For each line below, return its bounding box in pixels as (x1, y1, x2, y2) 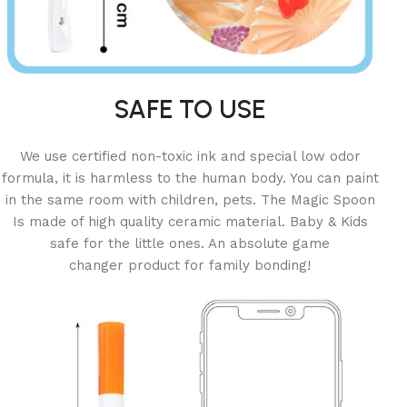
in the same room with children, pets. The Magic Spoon (5, 192, 375, 209)
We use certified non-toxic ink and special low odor (19, 148, 361, 165)
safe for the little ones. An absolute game (50, 235, 331, 253)
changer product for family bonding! (69, 257, 312, 274)
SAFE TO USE (114, 94, 266, 125)
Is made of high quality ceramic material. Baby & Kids (12, 213, 368, 231)
